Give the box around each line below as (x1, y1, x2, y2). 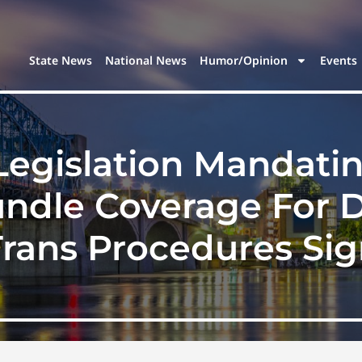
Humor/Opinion (200, 53, 288, 69)
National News (105, 53, 187, 69)
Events (320, 53, 358, 69)
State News (29, 53, 93, 69)
